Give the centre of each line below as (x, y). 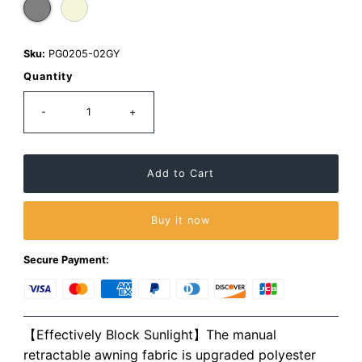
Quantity (48, 77)
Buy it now (181, 221)
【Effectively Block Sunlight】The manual (149, 335)
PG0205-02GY (84, 54)
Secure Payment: (66, 260)
